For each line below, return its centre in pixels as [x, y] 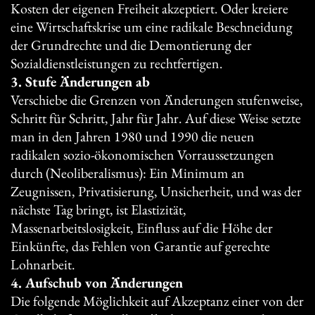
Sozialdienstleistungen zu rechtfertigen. [117, 63]
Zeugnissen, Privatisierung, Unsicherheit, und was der [156, 191]
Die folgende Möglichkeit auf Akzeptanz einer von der [157, 301]
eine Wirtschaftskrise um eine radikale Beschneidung [152, 26]
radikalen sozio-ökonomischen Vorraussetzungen [142, 154]
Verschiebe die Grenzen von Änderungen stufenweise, [157, 99]
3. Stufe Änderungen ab [80, 81]
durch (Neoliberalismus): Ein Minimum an [128, 173]
